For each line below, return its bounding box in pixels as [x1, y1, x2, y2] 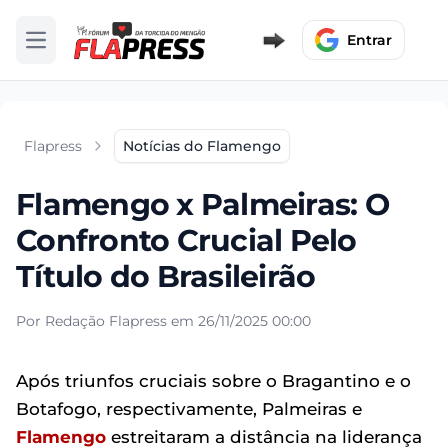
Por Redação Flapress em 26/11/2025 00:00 [16, 312, 311, 330]
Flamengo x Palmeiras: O [16, 186, 389, 223]
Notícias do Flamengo [123, 137, 281, 155]
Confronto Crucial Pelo [16, 222, 357, 259]
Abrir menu [34, 39, 115, 58]
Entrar [347, 31, 392, 49]
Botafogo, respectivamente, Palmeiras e [16, 399, 362, 419]
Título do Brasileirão [16, 258, 316, 295]
